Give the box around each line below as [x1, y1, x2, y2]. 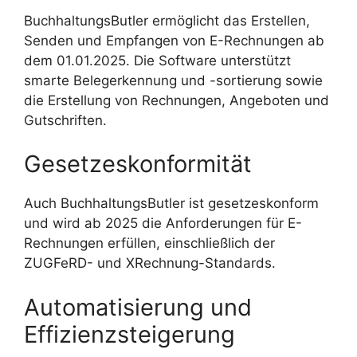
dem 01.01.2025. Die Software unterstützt [24, 52, 291, 69]
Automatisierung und [24, 292, 252, 321]
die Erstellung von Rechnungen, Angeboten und [24, 92, 329, 108]
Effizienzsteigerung [24, 320, 235, 348]
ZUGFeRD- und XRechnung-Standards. [24, 255, 276, 272]
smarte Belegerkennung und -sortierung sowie [24, 72, 323, 88]
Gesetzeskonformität [24, 150, 252, 178]
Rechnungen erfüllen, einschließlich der [24, 235, 275, 252]
